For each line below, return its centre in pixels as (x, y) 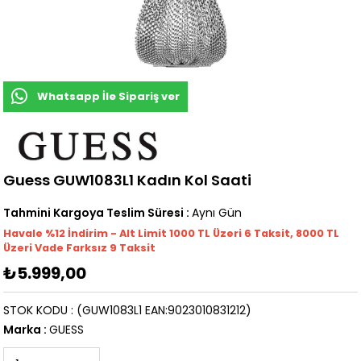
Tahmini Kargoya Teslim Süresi (94, 213)
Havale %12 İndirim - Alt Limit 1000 (101, 234)
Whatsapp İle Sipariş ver (109, 97)
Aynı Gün (217, 213)
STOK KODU (36, 311)
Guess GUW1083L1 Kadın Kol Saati (128, 180)
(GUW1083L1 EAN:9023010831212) (164, 311)
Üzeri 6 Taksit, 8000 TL (276, 234)
